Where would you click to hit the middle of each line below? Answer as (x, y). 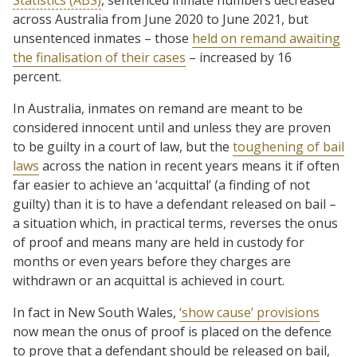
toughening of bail (288, 146)
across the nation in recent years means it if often (189, 165)
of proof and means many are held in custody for (159, 242)
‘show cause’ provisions (249, 312)
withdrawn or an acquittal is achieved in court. (149, 280)
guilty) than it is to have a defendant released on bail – (175, 204)
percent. (37, 76)
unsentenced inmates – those (102, 38)
